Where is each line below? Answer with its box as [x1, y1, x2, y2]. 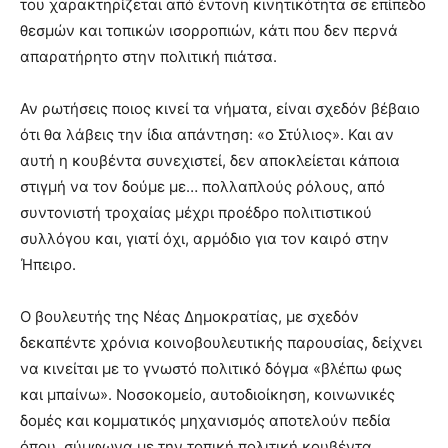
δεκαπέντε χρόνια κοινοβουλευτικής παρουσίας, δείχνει [20, 333, 422, 353]
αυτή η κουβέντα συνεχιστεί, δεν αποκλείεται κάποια [20, 151, 400, 171]
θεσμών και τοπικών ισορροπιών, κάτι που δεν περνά [20, 21, 398, 41]
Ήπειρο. [20, 255, 76, 275]
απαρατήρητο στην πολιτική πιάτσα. [20, 47, 277, 67]
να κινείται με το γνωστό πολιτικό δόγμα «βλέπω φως [20, 359, 402, 379]
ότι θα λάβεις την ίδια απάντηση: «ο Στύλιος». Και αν [20, 125, 394, 145]
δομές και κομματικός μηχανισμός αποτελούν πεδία [20, 411, 391, 431]
